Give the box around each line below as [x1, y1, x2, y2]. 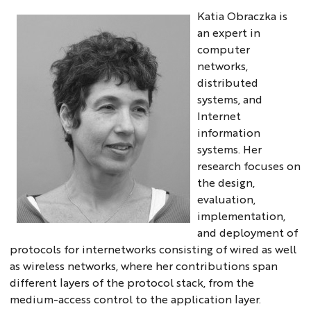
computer [197, 41, 251, 56]
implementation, [197, 208, 286, 223]
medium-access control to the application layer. [10, 291, 262, 306]
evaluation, [197, 191, 256, 206]
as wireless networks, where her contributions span [10, 258, 278, 273]
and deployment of [197, 224, 299, 239]
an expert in [197, 24, 261, 40]
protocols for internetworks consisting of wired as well [10, 241, 297, 256]
